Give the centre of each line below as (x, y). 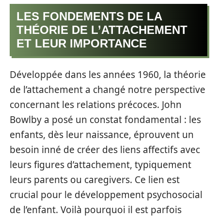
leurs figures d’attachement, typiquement (101, 164)
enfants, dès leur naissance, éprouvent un (102, 134)
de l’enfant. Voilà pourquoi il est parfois (96, 209)
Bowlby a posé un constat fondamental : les (105, 119)
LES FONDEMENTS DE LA (89, 16)
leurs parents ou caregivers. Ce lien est (95, 179)
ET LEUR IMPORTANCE (82, 43)
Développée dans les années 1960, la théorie (108, 74)
